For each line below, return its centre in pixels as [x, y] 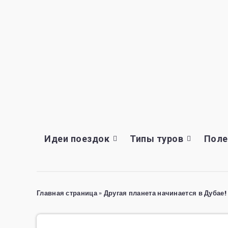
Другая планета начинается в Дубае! [165, 193]
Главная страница [67, 193]
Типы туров [157, 139]
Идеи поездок [77, 139]
